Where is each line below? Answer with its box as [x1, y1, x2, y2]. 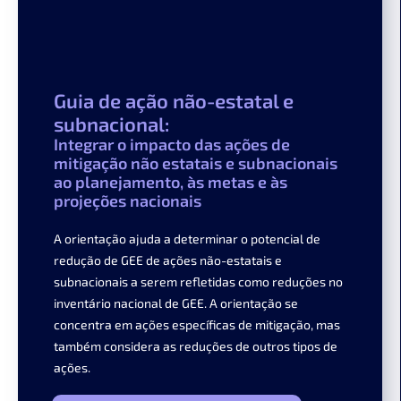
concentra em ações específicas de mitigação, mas [54, 317, 340, 333]
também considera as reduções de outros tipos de [54, 338, 337, 354]
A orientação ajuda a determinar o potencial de [54, 231, 320, 247]
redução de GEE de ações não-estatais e [54, 252, 282, 269]
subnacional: [54, 112, 169, 136]
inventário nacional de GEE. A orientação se [54, 295, 298, 311]
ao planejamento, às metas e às [54, 172, 287, 192]
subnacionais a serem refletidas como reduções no [54, 274, 343, 290]
